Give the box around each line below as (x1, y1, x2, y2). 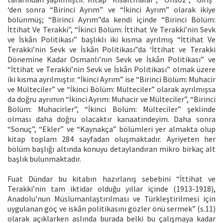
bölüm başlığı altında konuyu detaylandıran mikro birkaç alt (7, 143, 216, 154)
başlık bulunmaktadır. (7, 153, 81, 164)
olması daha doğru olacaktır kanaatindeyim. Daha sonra (7, 113, 216, 124)
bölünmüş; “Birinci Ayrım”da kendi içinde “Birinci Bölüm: (7, 14, 216, 24)
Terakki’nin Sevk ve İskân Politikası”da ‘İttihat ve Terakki (7, 44, 216, 54)
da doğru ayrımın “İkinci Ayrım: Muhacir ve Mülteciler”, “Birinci (7, 94, 216, 104)
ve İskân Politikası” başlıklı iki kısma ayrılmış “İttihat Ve (7, 34, 216, 44)
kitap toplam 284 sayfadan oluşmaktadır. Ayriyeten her (7, 133, 216, 144)
